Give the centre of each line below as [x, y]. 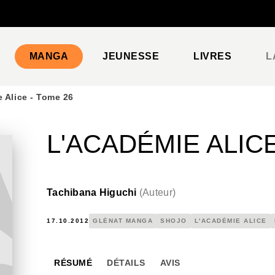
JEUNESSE [131, 56]
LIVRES [213, 56]
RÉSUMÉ [73, 263]
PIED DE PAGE [55, 21]
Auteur [157, 192]
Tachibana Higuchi [92, 192]
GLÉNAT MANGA [123, 221]
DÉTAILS [126, 263]
